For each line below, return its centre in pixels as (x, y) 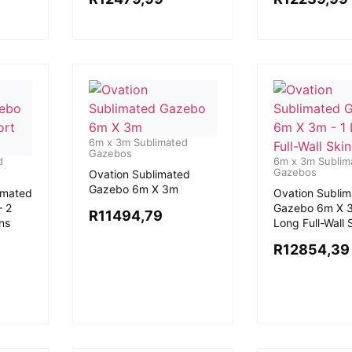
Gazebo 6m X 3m (133, 189)
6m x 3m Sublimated (138, 142)
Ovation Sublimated (139, 174)
